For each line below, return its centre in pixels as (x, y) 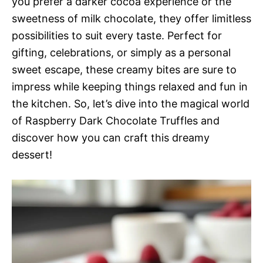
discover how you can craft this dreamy (111, 138)
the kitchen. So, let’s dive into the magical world (131, 104)
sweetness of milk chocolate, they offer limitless (131, 18)
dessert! (32, 155)
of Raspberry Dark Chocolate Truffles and (116, 121)
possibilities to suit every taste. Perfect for (117, 36)
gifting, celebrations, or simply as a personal (121, 53)
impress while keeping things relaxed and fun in (130, 87)
